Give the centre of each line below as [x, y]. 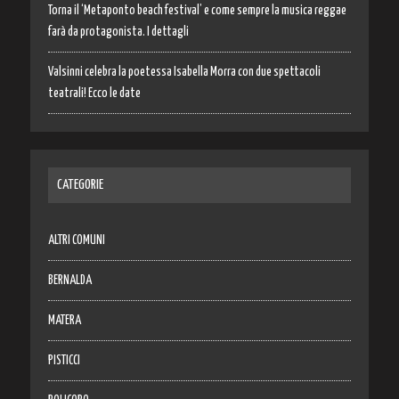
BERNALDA [69, 280]
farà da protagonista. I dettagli [118, 32]
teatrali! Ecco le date [94, 93]
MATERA [64, 320]
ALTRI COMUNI [76, 240]
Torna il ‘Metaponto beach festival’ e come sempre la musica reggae [197, 10]
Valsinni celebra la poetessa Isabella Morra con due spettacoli [184, 72]
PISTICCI [64, 360]
